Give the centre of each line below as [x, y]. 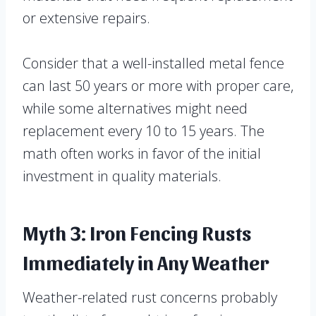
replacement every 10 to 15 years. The [144, 131]
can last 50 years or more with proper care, [158, 86]
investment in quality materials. [122, 176]
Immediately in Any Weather [146, 262]
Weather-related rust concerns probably [150, 298]
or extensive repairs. [86, 18]
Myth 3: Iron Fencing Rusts [137, 232]
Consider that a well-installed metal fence [153, 63]
